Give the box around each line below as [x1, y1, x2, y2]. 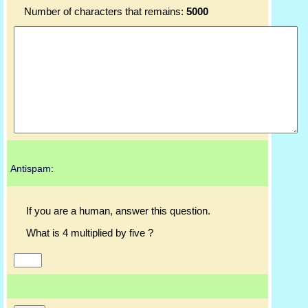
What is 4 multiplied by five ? [26, 228, 153, 239]
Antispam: [10, 163, 54, 175]
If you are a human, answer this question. [26, 206, 210, 217]
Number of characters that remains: [24, 6, 186, 18]
